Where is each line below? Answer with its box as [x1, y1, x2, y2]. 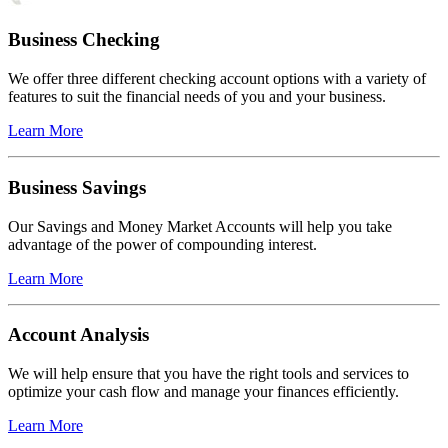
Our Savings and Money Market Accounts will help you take [8, 217, 392, 235]
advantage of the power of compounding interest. [8, 235, 317, 253]
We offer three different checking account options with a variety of [8, 70, 426, 88]
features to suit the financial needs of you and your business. [8, 88, 386, 106]
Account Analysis [8, 324, 149, 346]
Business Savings [8, 176, 146, 198]
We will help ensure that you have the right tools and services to [8, 364, 409, 382]
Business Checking [8, 29, 160, 51]
